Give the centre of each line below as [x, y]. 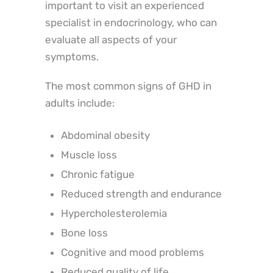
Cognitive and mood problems [132, 252]
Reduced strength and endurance [141, 193]
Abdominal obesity [105, 135]
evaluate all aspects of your [111, 40]
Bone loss [84, 232]
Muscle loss [89, 154]
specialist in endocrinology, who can [131, 23]
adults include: [80, 103]
